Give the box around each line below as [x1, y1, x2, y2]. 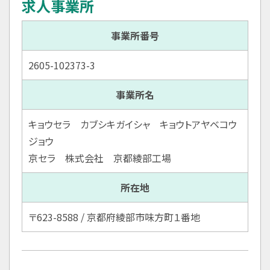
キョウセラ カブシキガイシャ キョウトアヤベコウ [28, 116, 237, 131]
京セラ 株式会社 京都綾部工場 [28, 150, 171, 165]
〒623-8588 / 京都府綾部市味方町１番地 [28, 209, 200, 224]
